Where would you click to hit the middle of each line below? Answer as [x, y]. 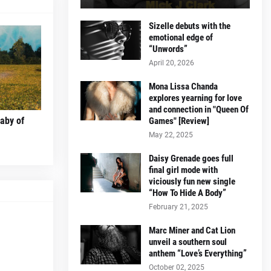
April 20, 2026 [171, 63]
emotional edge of [181, 37]
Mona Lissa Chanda [183, 86]
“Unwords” [168, 49]
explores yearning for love [195, 98]
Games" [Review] [179, 121]
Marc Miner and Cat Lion [192, 230]
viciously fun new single [192, 181]
